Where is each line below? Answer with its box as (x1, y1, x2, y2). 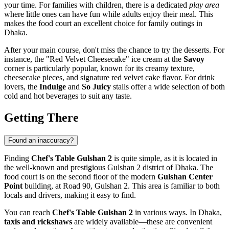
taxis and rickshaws (4, 217, 72, 226)
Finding (4, 153, 31, 163)
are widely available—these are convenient (72, 217, 212, 226)
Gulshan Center (157, 172, 213, 181)
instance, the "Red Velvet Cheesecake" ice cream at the (4, 54, 184, 63)
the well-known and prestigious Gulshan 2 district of (4, 163, 175, 172)
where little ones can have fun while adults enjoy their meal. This (4, 9, 213, 18)
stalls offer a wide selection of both (111, 82, 225, 91)
